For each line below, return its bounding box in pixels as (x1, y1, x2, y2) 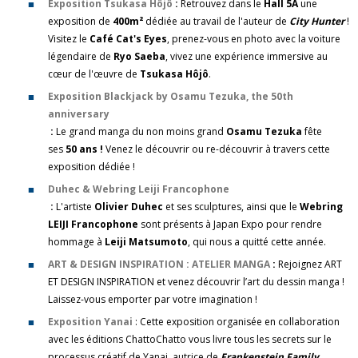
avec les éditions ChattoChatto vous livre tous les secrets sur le (48, 332, 332, 346)
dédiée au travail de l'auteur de (145, 14, 289, 28)
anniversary (48, 107, 109, 121)
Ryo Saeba (113, 50, 165, 63)
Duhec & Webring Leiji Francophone (48, 182, 229, 196)
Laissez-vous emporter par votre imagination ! (48, 292, 257, 306)
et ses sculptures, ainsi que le (163, 200, 300, 213)
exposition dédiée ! (48, 160, 137, 173)
